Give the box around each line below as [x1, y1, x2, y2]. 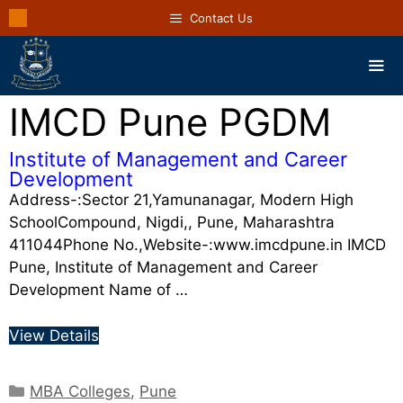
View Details [9, 326, 99, 345]
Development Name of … [9, 281, 188, 299]
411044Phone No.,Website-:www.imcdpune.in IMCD [9, 236, 386, 254]
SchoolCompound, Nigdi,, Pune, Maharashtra [9, 213, 335, 231]
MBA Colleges [30, 381, 131, 400]
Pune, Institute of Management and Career [9, 258, 318, 276]
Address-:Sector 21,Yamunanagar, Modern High [9, 191, 354, 209]
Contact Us [189, 11, 253, 25]
